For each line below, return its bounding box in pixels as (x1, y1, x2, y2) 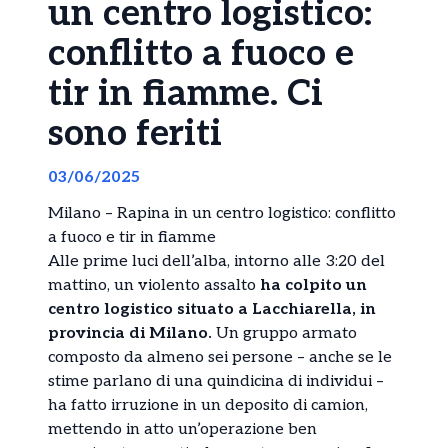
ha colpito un (260, 276, 367, 296)
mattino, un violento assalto (48, 276, 260, 296)
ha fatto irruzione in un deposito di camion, (48, 396, 368, 416)
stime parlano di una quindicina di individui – (48, 372, 384, 392)
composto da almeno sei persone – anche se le (48, 348, 392, 368)
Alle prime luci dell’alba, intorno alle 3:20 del (48, 252, 385, 272)
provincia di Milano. (48, 324, 212, 344)
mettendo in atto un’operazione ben (48, 420, 317, 440)
